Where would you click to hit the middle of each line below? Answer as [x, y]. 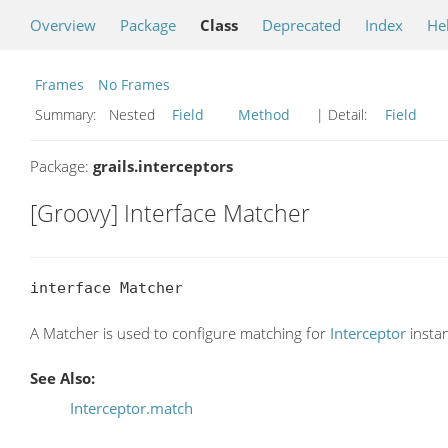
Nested [136, 114]
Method [264, 114]
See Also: [62, 378]
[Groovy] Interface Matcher [170, 213]
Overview [63, 25]
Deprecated [301, 25]
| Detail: [341, 114]
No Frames [134, 84]
